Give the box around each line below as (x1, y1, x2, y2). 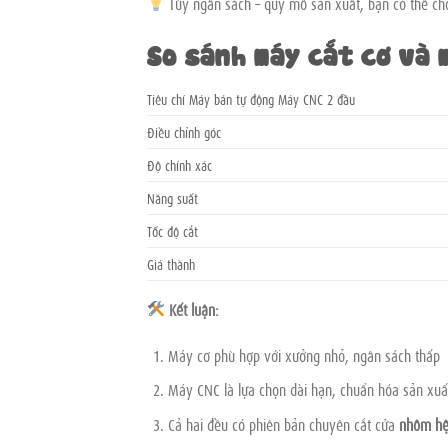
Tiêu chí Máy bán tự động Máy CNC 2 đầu (147, 88, 355, 108)
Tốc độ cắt (147, 220, 198, 240)
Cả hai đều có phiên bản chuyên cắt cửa (167, 412, 399, 435)
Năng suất (147, 187, 198, 207)
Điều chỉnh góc (147, 121, 221, 141)
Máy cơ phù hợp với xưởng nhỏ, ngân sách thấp (167, 343, 440, 366)
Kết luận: (169, 297, 220, 320)
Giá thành (147, 253, 195, 273)
